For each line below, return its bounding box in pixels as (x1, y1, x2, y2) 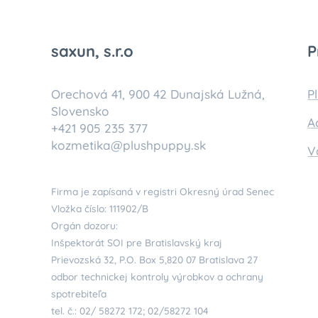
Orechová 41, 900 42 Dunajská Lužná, (51, 87, 265, 102)
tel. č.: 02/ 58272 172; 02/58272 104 (51, 305, 209, 317)
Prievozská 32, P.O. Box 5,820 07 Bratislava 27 (51, 253, 258, 265)
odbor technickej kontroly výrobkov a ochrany (51, 270, 263, 283)
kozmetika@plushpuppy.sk (51, 138, 206, 153)
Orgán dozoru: (51, 219, 118, 231)
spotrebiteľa (51, 287, 106, 300)
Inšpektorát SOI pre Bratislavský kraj (51, 236, 222, 248)
